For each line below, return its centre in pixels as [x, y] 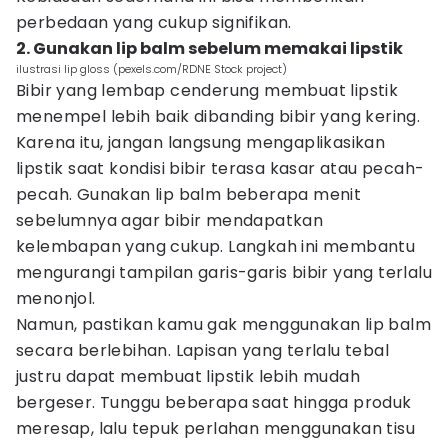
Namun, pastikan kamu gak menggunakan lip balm [223, 324]
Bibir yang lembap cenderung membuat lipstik [207, 90]
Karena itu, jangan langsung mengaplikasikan [201, 142]
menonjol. [56, 298]
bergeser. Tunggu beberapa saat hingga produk [214, 402]
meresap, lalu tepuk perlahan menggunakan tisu [215, 428]
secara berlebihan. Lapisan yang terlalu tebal [202, 350]
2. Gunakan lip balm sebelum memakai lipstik [209, 48]
